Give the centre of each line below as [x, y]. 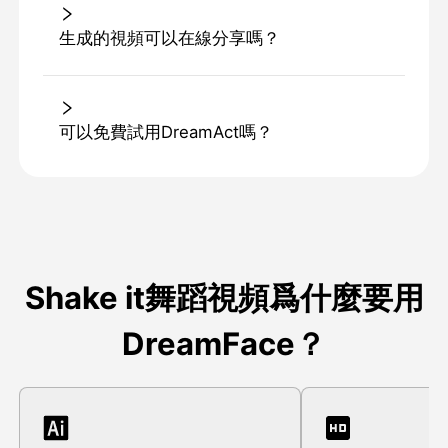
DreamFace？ [224, 344]
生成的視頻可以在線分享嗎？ [169, 38]
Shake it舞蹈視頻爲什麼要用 [224, 298]
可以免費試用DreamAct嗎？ [165, 132]
